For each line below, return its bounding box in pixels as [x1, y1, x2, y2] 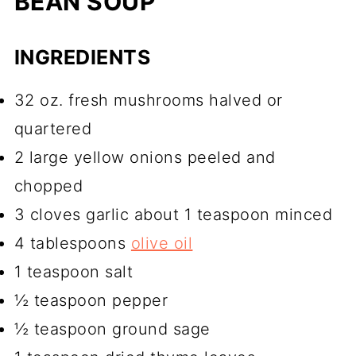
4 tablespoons [14, 233, 131, 253]
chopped [14, 176, 83, 195]
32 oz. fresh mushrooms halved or [14, 90, 283, 110]
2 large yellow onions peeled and [14, 147, 276, 167]
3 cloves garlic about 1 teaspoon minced [14, 204, 333, 224]
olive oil [130, 233, 193, 253]
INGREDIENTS [14, 44, 151, 69]
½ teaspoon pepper [14, 290, 168, 310]
